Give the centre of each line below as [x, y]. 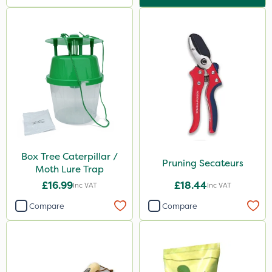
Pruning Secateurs [202, 163]
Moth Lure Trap [70, 169]
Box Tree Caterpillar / [70, 156]
